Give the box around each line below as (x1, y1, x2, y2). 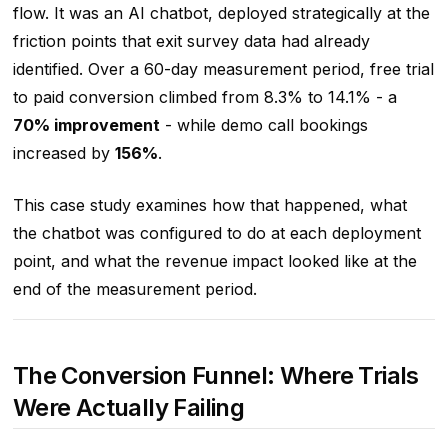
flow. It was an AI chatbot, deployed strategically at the (12, 3, 430, 24)
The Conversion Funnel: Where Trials (12, 361, 419, 391)
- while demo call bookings (159, 115, 368, 136)
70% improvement (12, 115, 160, 136)
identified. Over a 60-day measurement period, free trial (12, 59, 434, 80)
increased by (12, 143, 115, 164)
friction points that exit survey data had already (12, 31, 370, 52)
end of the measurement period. (12, 279, 257, 300)
